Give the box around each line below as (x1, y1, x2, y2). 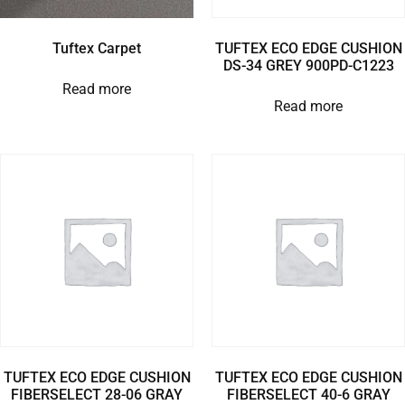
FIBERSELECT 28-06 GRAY (11, 385, 183, 403)
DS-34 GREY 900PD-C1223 (222, 56, 394, 74)
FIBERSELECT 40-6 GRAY (226, 385, 391, 403)
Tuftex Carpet (52, 39, 141, 57)
